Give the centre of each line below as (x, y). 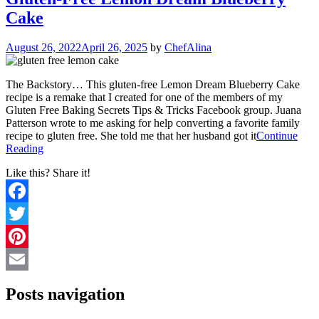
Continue (277, 136)
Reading (25, 149)
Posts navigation (65, 294)
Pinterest (25, 259)
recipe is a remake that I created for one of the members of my (144, 98)
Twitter (22, 236)
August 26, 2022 (43, 48)
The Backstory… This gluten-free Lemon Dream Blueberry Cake (153, 85)
